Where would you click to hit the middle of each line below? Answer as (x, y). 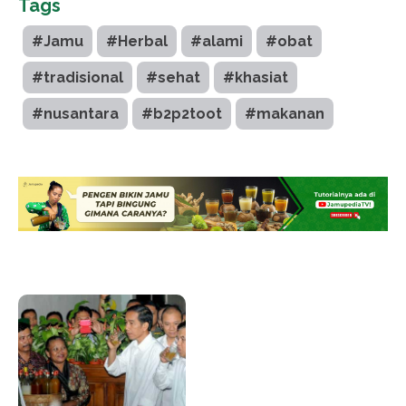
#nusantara (75, 113)
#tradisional (77, 77)
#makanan (285, 113)
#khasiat (256, 77)
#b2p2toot (182, 113)
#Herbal (137, 41)
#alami (217, 41)
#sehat (173, 77)
